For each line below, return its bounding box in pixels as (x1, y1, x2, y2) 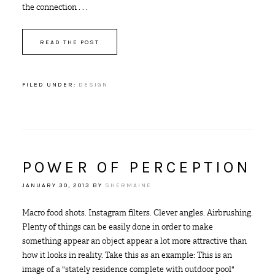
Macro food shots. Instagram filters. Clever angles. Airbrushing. (21, 207, 253, 218)
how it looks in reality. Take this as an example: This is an (21, 250, 232, 260)
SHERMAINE (104, 182, 152, 189)
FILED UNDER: (21, 81, 79, 88)
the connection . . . (21, 2, 88, 12)
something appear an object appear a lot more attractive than (21, 236, 247, 246)
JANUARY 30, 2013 (21, 182, 90, 189)
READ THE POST (39, 39, 99, 46)
